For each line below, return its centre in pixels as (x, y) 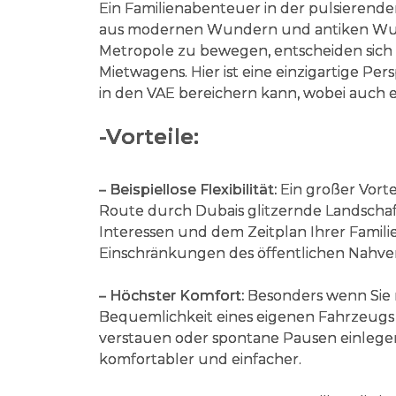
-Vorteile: (149, 136)
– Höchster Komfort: (171, 295)
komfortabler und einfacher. (200, 359)
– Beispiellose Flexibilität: (188, 189)
